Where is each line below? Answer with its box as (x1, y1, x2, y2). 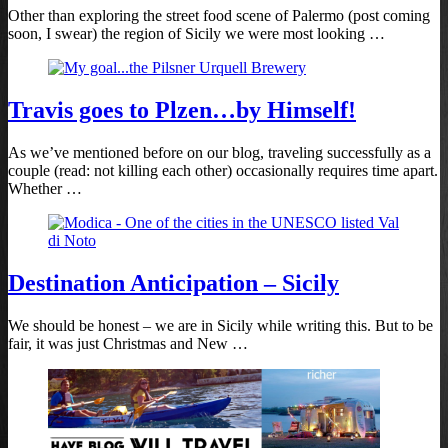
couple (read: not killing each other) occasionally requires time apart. (8, 162, 438, 180)
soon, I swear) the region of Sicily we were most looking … (8, 25, 385, 43)
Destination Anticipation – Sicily (8, 270, 339, 297)
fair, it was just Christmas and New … (8, 335, 248, 353)
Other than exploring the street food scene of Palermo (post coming (8, 7, 430, 25)
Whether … (8, 180, 82, 198)
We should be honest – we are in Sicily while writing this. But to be (8, 317, 433, 335)
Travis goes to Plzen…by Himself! (8, 97, 356, 124)
